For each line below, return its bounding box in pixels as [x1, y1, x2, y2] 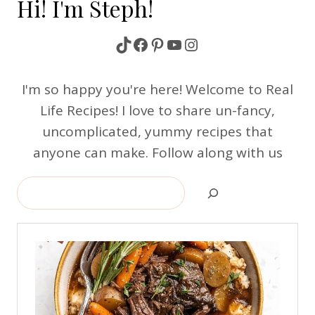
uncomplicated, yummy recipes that [42, 122, 273, 141]
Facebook [131, 32, 205, 56]
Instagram [182, 32, 262, 56]
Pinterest [148, 32, 220, 56]
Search [16, 177, 60, 195]
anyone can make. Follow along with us [32, 143, 283, 162]
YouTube [165, 32, 236, 56]
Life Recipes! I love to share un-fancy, [40, 101, 275, 120]
